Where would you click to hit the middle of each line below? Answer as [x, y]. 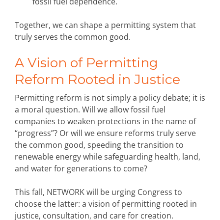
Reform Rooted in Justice [97, 80]
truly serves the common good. [73, 37]
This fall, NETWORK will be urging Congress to [98, 192]
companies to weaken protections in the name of [105, 122]
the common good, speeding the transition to [99, 145]
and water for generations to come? [81, 169]
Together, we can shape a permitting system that [105, 25]
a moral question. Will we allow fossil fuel [90, 110]
